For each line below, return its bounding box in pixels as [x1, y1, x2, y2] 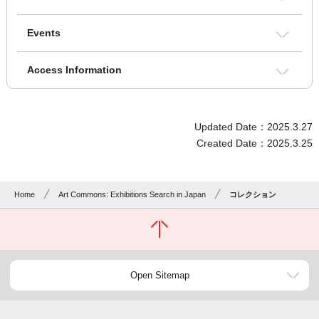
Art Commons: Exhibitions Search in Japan [58, 190, 206, 199]
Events [26, 27, 61, 39]
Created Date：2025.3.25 [197, 137, 313, 150]
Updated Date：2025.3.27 [194, 121, 313, 133]
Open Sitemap [130, 270, 189, 281]
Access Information [26, 64, 122, 76]
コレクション [229, 190, 277, 199]
